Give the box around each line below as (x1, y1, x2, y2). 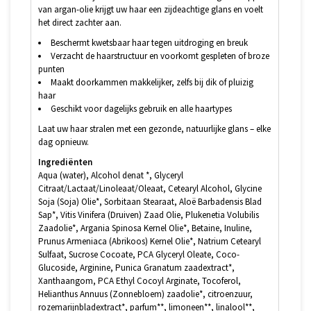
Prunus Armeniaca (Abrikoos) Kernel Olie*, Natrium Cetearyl (38, 235, 261, 247)
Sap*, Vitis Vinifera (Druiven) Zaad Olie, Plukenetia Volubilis (38, 208, 259, 221)
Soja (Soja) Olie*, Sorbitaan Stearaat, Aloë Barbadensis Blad (38, 195, 262, 208)
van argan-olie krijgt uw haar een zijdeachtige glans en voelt (38, 3, 263, 15)
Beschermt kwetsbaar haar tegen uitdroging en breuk (51, 36, 248, 49)
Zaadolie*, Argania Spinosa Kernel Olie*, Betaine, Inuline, (38, 221, 252, 234)
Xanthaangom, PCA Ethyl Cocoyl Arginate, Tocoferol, (38, 274, 241, 287)
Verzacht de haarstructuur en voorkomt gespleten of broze (51, 49, 269, 62)
